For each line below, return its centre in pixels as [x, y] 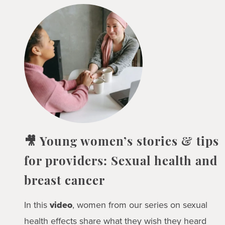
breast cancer [64, 182]
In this [37, 205]
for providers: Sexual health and [121, 162]
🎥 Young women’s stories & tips [121, 143]
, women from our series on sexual [140, 205]
